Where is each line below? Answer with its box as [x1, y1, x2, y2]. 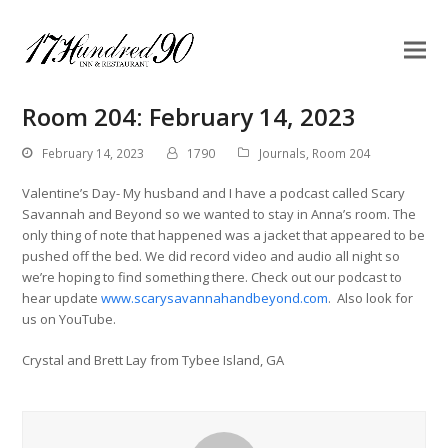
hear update [22, 288, 102, 307]
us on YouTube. [22, 309, 117, 328]
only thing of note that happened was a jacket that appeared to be [22, 225, 426, 244]
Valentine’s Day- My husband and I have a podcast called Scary [22, 183, 406, 202]
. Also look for [328, 288, 414, 307]
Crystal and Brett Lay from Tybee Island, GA [22, 350, 285, 369]
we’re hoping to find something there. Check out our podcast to [22, 267, 403, 286]
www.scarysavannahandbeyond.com [101, 288, 329, 307]
